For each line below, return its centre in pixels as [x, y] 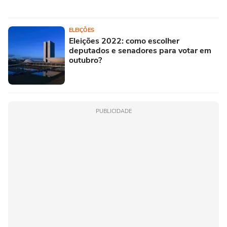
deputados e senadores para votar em [140, 50]
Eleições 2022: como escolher [124, 41]
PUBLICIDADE [113, 111]
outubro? [85, 60]
